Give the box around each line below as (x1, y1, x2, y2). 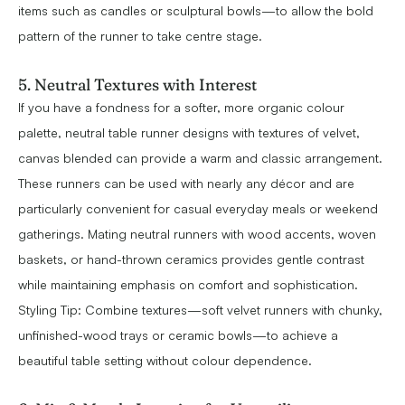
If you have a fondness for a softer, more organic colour (18, 99, 344, 116)
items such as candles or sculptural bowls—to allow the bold (18, 3, 373, 19)
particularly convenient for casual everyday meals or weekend (18, 201, 378, 217)
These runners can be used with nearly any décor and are (18, 175, 354, 192)
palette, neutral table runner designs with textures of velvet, (18, 125, 360, 141)
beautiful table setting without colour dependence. (18, 353, 312, 369)
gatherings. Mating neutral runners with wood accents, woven (18, 226, 376, 242)
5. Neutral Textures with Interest (18, 74, 257, 96)
